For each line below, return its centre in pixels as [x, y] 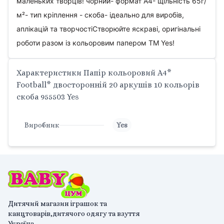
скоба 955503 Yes [48, 97]
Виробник [42, 125]
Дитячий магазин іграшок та [57, 203]
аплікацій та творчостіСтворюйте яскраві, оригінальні [108, 29]
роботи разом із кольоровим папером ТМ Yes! [95, 43]
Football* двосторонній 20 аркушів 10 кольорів [108, 85]
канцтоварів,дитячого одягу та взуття [74, 213]
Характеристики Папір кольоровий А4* [94, 73]
